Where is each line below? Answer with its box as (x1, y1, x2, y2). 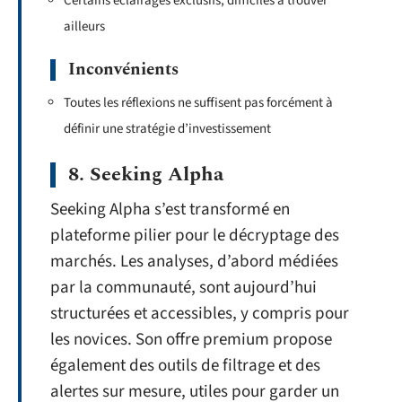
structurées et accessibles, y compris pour (50, 301, 349, 326)
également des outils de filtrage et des (50, 353, 320, 378)
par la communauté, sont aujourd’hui (50, 275, 317, 300)
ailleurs (64, 16, 105, 36)
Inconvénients (68, 57, 179, 83)
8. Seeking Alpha (68, 159, 223, 189)
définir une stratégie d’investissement (64, 119, 271, 138)
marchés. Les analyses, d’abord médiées (50, 249, 338, 274)
